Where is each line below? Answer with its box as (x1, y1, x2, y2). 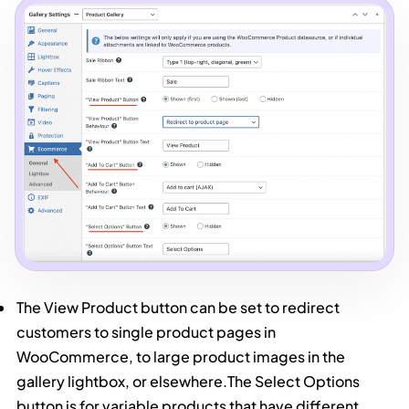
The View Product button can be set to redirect (16, 298, 341, 318)
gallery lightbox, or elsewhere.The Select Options (16, 372, 361, 392)
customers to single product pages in (16, 322, 277, 342)
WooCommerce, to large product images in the (16, 347, 346, 367)
